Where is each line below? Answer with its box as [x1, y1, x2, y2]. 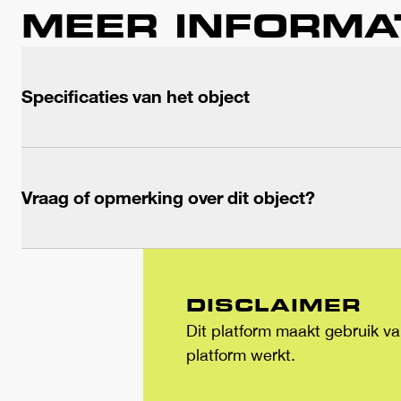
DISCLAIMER [186, 293, 362, 317]
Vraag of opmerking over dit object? [21, 186, 315, 209]
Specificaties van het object [21, 85, 250, 107]
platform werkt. [186, 346, 295, 364]
